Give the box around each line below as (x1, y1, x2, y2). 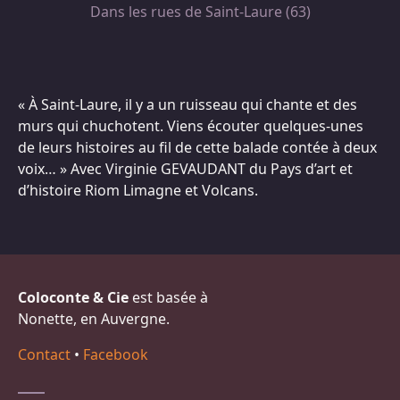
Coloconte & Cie (18, 287, 129, 307)
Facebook (83, 345, 148, 364)
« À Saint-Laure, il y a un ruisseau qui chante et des (18, 95, 357, 114)
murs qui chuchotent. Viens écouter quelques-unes (18, 116, 363, 136)
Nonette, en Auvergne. (18, 309, 170, 329)
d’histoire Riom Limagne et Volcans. (18, 180, 258, 200)
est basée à (129, 287, 208, 307)
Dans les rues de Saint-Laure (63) (89, 2, 311, 21)
